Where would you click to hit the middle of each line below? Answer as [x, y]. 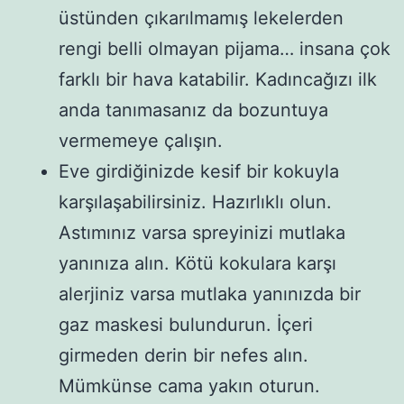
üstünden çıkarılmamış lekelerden [201, 18]
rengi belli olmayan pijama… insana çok [225, 48]
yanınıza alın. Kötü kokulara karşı [197, 263]
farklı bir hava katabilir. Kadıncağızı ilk [218, 79]
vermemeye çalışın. [141, 140]
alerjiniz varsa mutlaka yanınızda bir [210, 294]
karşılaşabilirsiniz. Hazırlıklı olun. [195, 202]
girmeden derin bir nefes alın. [184, 355]
